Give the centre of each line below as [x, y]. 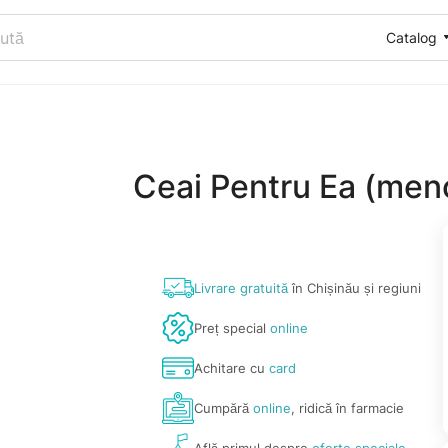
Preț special [232, 328]
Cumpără [224, 408]
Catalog [411, 37]
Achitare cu [232, 368]
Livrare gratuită [241, 288]
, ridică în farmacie [348, 408]
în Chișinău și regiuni [355, 288]
